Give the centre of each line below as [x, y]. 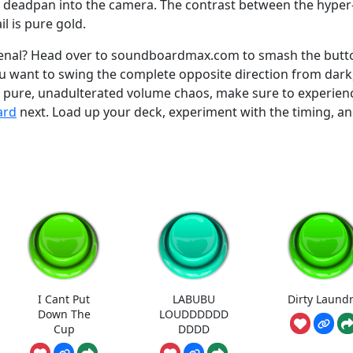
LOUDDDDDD [194, 314]
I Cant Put [64, 299]
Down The [64, 314]
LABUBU [194, 299]
